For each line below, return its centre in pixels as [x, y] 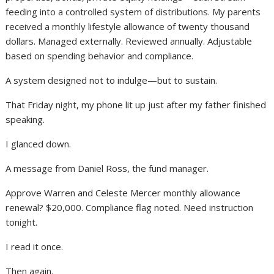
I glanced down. [39, 143]
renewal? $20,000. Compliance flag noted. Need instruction [130, 207]
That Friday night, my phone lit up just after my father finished [136, 104]
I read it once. [35, 246]
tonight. [22, 222]
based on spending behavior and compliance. [100, 55]
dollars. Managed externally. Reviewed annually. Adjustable [129, 41]
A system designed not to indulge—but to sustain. [112, 80]
